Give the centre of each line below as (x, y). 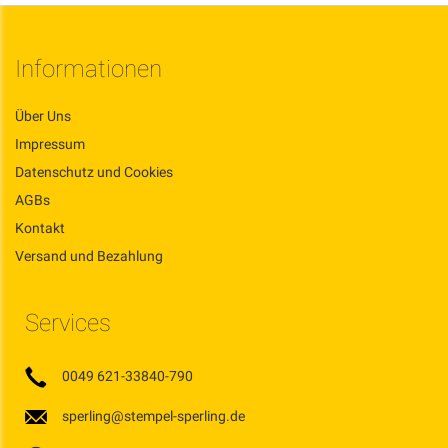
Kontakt (40, 228)
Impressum (50, 144)
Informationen (88, 69)
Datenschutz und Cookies (94, 172)
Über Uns (43, 116)
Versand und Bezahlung (89, 256)
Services (68, 323)
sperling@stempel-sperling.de (153, 416)
